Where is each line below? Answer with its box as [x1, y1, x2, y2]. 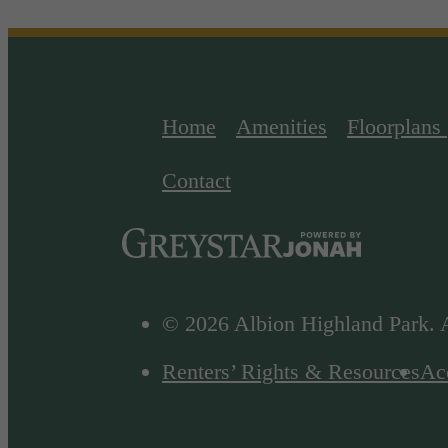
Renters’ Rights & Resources [162, 359, 420, 385]
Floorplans [347, 113, 441, 139]
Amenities [236, 113, 327, 139]
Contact [162, 167, 231, 193]
